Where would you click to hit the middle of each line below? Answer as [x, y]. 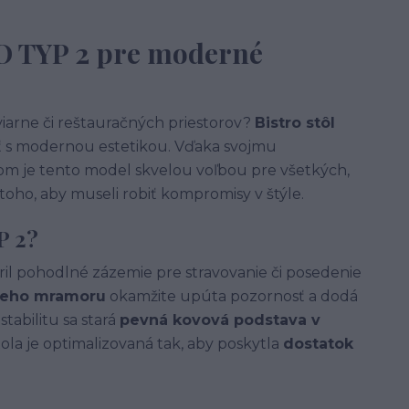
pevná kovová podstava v [220, 320]
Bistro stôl [295, 123]
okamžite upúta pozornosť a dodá [232, 296]
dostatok [318, 344]
